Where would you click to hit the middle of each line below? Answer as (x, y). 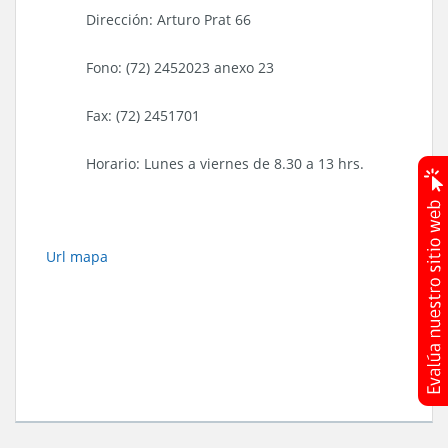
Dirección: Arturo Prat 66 (168, 19)
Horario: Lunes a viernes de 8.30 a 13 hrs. (225, 163)
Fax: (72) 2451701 (143, 115)
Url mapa (77, 256)
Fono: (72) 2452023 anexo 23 (180, 67)
